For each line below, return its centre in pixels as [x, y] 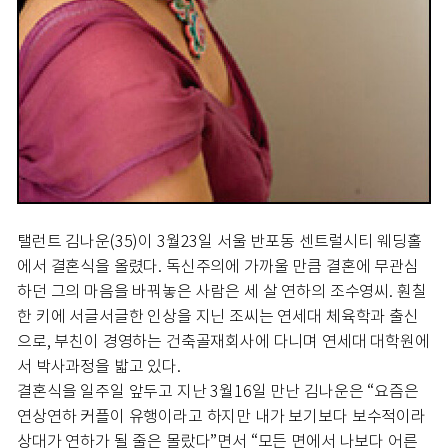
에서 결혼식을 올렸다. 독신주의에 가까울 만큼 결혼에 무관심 [218, 266]
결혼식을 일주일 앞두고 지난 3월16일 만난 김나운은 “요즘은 [218, 391]
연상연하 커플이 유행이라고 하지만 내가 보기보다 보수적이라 [221, 416]
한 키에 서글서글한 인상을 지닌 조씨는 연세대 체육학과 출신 [218, 316]
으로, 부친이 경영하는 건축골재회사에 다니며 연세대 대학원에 [223, 341]
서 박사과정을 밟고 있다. [99, 366]
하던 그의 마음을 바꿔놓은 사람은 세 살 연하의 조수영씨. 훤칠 [222, 291]
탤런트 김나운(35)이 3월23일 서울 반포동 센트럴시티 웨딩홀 [219, 241]
